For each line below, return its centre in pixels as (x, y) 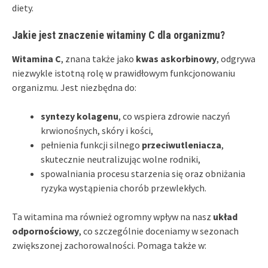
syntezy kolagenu (80, 116)
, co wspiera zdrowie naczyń (174, 116)
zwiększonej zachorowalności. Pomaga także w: (109, 246)
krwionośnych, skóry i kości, (97, 131)
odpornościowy (45, 231)
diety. (23, 8)
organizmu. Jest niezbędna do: (74, 88)
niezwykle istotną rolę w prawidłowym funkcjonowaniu (124, 73)
